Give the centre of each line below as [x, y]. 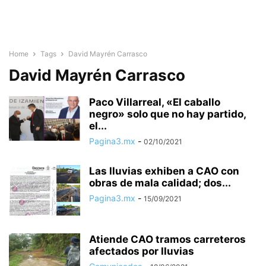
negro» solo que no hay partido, [167, 114]
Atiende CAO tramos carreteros [167, 239]
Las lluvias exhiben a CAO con [164, 171]
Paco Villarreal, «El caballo [155, 102]
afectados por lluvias [142, 251]
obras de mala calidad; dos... [160, 183]
